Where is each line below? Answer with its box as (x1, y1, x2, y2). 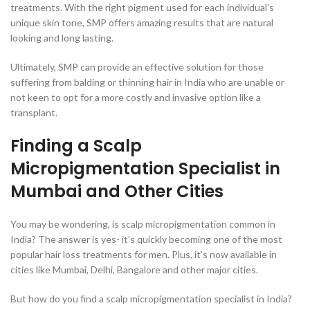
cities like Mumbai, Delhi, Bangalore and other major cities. (10, 264, 258, 276)
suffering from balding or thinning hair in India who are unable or (10, 76, 284, 89)
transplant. (10, 107, 57, 119)
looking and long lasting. (10, 32, 113, 44)
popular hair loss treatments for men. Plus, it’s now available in (10, 248, 277, 261)
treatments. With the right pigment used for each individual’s (10, 1, 274, 14)
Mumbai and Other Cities (10, 180, 224, 203)
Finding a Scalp (10, 134, 142, 158)
